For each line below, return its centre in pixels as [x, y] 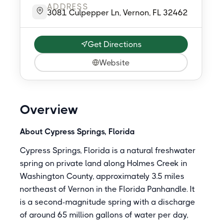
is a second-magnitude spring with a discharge [108, 202]
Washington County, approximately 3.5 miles [102, 176]
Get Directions [114, 44]
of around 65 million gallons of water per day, [104, 215]
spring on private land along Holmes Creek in [104, 163]
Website [114, 62]
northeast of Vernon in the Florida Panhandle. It [107, 189]
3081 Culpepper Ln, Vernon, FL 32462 [117, 13]
